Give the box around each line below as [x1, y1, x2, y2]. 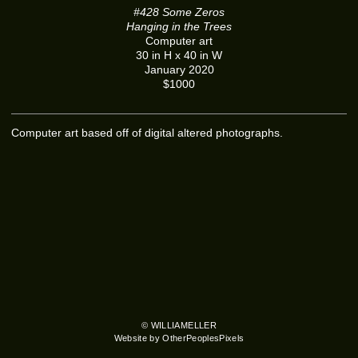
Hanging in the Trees [126, 20, 232, 33]
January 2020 [144, 63, 214, 76]
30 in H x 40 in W [136, 49, 222, 62]
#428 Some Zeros [133, 6, 225, 18]
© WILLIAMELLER [141, 320, 217, 331]
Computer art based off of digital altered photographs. [11, 126, 283, 139]
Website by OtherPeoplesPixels [113, 333, 245, 344]
